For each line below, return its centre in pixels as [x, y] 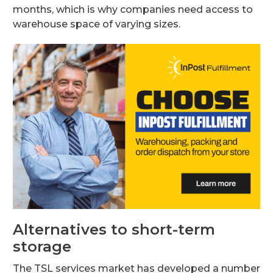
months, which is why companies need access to [133, 9]
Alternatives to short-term [114, 229]
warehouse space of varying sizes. [97, 24]
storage [42, 246]
